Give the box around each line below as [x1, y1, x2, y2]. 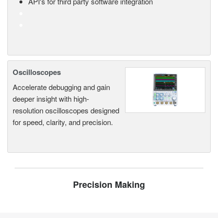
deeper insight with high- [13, 93, 89, 104]
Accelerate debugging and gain [13, 82, 110, 92]
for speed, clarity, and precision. [13, 117, 113, 127]
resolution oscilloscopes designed [13, 105, 119, 116]
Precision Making [73, 178, 145, 191]
